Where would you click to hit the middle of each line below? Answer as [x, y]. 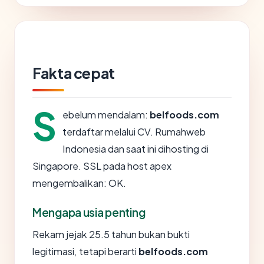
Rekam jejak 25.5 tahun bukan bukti [111, 234]
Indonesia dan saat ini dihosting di [136, 149]
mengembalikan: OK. [79, 183]
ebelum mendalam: [106, 115]
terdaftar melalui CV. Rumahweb [134, 132]
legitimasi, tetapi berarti [85, 251]
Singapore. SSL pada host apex [102, 166]
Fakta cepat [74, 73]
